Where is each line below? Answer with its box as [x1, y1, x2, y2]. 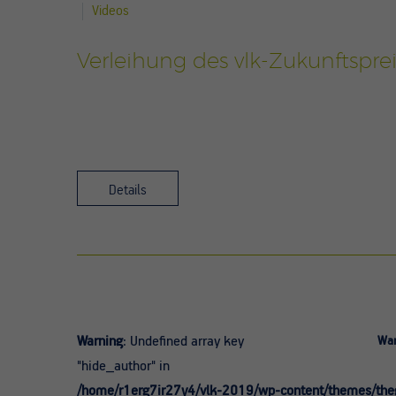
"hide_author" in [77, 358, 170, 375]
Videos [92, 3, 129, 19]
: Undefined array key [123, 333, 244, 350]
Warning [77, 333, 123, 350]
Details [109, 182, 147, 199]
